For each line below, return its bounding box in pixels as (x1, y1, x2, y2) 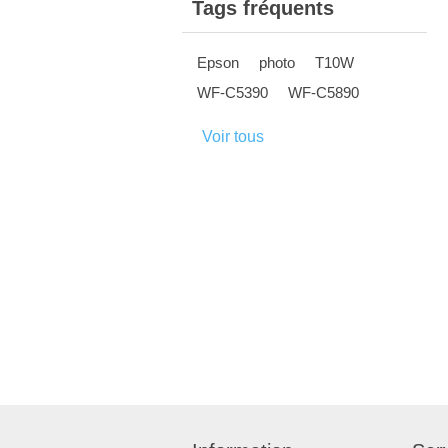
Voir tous (202, 128, 264, 145)
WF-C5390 (197, 84, 268, 101)
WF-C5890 (288, 84, 359, 101)
